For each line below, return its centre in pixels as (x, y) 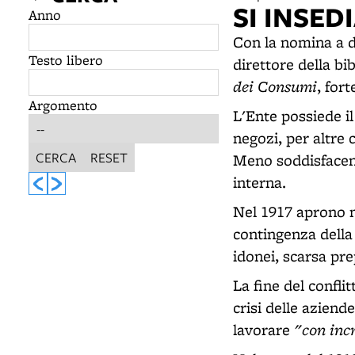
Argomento (63, 105)
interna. (260, 182)
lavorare (263, 330)
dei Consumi (275, 86)
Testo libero (66, 60)
